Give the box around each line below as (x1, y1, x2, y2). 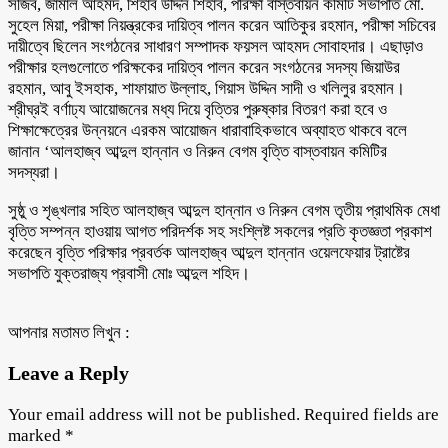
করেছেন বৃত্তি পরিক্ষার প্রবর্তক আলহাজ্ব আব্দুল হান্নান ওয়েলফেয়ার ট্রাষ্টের (8, 242, 410, 262)
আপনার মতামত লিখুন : (8, 322, 130, 342)
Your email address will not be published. (8, 404, 300, 424)
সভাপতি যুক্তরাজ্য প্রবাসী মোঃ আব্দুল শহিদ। (8, 263, 250, 283)
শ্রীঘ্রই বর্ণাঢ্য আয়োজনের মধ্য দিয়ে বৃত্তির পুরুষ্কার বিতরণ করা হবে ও (8, 99, 387, 119)
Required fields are (304, 404, 439, 424)
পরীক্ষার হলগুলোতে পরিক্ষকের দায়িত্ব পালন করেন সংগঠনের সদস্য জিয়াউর (8, 57, 400, 77)
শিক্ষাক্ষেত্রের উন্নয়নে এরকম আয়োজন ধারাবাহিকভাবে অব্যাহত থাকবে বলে (8, 120, 407, 140)
